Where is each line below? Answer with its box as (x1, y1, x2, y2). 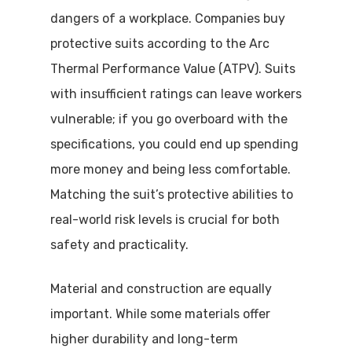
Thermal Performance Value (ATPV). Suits (50, 61, 295, 76)
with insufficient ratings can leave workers (50, 86, 302, 101)
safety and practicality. (50, 237, 189, 252)
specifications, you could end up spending (50, 137, 299, 152)
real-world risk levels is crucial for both (50, 212, 280, 227)
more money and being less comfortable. (50, 162, 291, 177)
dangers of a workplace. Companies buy (50, 11, 285, 26)
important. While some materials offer (50, 306, 270, 321)
